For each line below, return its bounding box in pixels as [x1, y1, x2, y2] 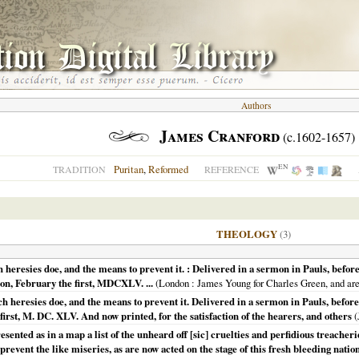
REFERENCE [204, 163, 259, 176]
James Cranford [159, 124, 280, 147]
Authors [240, 99, 271, 111]
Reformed [148, 162, 188, 177]
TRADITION [53, 163, 106, 176]
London [159, 276, 189, 290]
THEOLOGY [216, 227, 277, 241]
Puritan [114, 162, 143, 177]
